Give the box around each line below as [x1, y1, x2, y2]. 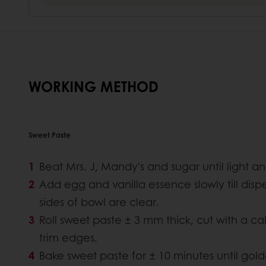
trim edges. [39, 230, 97, 246]
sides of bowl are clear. [39, 194, 159, 210]
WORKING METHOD [28, 76, 159, 97]
